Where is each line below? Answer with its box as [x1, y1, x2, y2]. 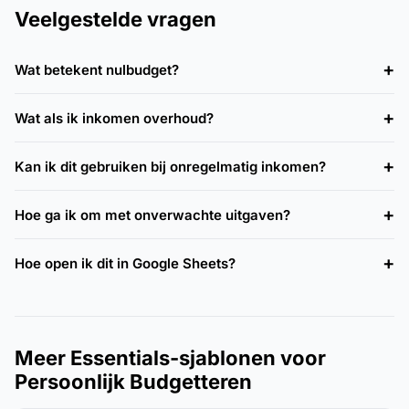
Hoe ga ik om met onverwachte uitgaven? [15, 205, 290, 224]
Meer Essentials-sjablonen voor [15, 346, 326, 371]
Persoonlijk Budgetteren [15, 370, 252, 394]
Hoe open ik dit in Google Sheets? [15, 254, 236, 272]
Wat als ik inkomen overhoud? [15, 109, 214, 127]
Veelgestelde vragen [15, 7, 216, 32]
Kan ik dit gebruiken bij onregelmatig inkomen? [15, 157, 326, 175]
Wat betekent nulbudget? [15, 60, 179, 79]
